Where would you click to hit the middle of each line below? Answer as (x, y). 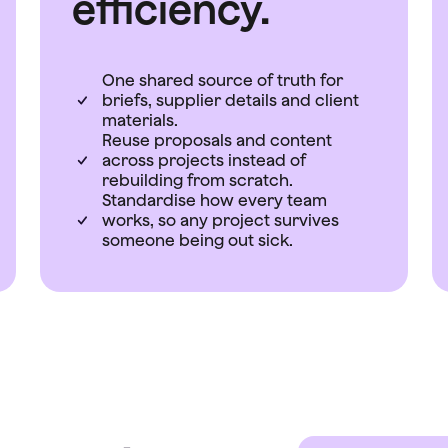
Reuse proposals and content (217, 140)
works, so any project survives (220, 220)
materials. (140, 120)
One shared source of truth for (222, 80)
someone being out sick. (197, 240)
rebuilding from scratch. (197, 180)
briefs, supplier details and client (230, 100)
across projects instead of (204, 160)
